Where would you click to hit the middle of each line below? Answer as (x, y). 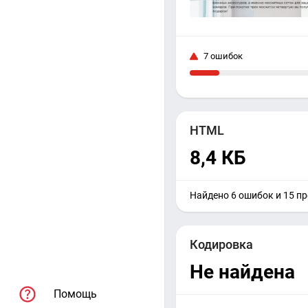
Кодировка (221, 244)
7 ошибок (223, 56)
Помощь (75, 294)
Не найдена (242, 272)
